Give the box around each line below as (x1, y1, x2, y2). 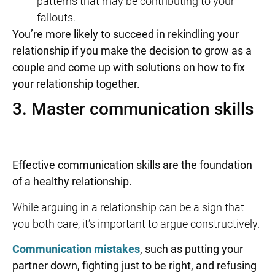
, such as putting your (140, 242, 243, 256)
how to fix (198, 60, 245, 74)
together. (93, 77, 140, 90)
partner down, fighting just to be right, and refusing (12, 259, 257, 273)
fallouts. (37, 10, 76, 24)
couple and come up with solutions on (12, 60, 198, 74)
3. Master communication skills (12, 99, 254, 120)
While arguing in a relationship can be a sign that (12, 200, 244, 214)
